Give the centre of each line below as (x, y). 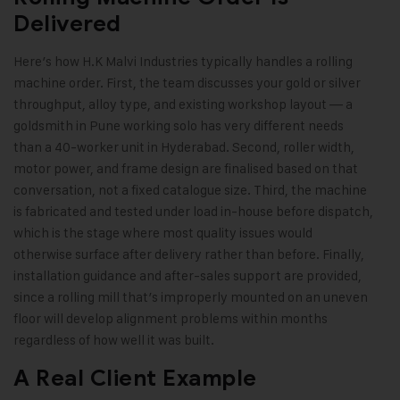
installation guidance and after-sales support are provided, (187, 275)
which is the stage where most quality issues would (163, 232)
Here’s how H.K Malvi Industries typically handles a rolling (183, 61)
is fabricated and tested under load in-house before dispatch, (193, 211)
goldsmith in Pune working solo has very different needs (179, 125)
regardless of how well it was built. (114, 339)
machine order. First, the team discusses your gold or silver (187, 82)
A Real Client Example (135, 378)
